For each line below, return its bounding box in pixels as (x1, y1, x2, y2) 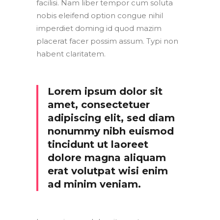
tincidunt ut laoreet (48, 138, 148, 151)
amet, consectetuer (48, 99, 150, 111)
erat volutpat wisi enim (48, 165, 168, 177)
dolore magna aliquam (48, 152, 166, 164)
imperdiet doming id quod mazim (36, 24, 162, 33)
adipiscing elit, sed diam (48, 112, 175, 124)
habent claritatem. (36, 49, 106, 59)
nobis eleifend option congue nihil (36, 11, 163, 21)
